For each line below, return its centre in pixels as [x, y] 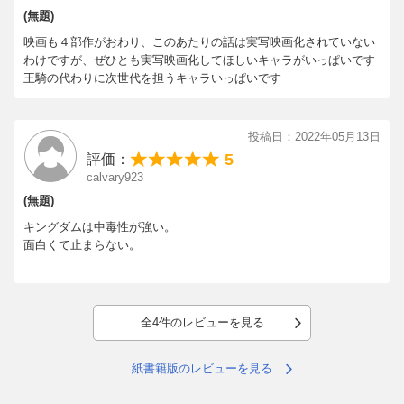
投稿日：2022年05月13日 [314, 136]
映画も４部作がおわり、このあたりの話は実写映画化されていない [199, 41]
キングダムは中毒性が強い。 [100, 226]
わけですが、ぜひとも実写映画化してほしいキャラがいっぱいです [199, 60]
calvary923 [115, 177]
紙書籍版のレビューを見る [202, 368]
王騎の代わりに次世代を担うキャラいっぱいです [152, 78]
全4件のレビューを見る [202, 322]
